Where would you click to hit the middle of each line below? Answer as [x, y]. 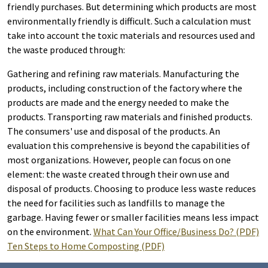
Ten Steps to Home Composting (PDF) [86, 246]
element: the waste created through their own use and [118, 174]
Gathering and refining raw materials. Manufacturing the [123, 74]
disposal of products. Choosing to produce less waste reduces [132, 188]
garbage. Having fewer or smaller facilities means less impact [133, 217]
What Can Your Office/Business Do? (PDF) [176, 232]
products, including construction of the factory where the [125, 88]
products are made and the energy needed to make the [118, 102]
